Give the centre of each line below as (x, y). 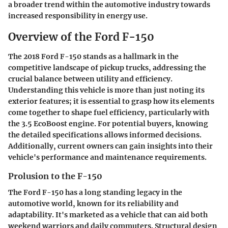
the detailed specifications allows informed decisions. (105, 135)
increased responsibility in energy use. (78, 16)
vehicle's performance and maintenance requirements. (107, 157)
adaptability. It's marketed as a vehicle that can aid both (108, 215)
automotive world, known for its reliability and (93, 203)
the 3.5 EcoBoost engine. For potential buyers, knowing (108, 123)
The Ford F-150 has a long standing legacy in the (95, 192)
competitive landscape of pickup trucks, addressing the (107, 67)
